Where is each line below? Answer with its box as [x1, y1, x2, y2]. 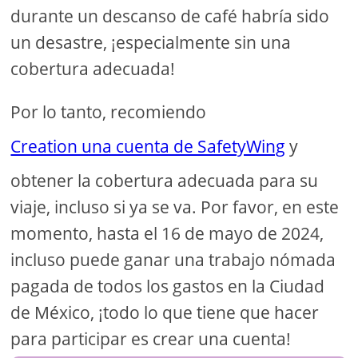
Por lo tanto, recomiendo [10, 100, 207, 123]
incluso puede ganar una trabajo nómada [10, 248, 336, 271]
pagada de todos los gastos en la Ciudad [10, 274, 325, 297]
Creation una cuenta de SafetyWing [10, 134, 286, 157]
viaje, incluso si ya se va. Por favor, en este [10, 195, 340, 218]
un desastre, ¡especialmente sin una [10, 30, 292, 54]
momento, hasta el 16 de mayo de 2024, [10, 221, 324, 245]
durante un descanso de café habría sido [10, 4, 330, 27]
